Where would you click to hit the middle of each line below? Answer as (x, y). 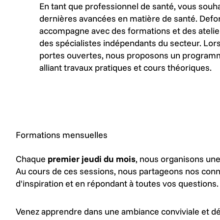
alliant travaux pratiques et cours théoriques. (125, 67)
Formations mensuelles (62, 135)
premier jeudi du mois (92, 159)
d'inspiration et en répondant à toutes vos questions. (117, 183)
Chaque (32, 159)
